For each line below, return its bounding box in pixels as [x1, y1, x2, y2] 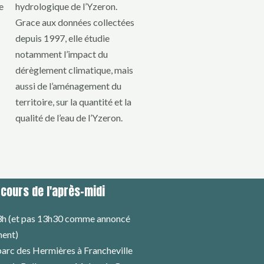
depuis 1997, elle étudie [15, 32, 110, 44]
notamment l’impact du [15, 48, 108, 60]
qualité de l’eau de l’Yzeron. [15, 112, 123, 124]
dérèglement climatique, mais [15, 64, 133, 76]
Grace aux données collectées [15, 16, 134, 28]
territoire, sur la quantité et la [15, 96, 131, 108]
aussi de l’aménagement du [15, 80, 121, 92]
